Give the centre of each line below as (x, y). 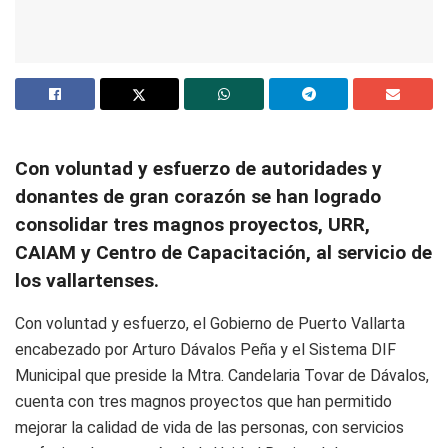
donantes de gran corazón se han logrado (198, 197)
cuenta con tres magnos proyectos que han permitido (203, 402)
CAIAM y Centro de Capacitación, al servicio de (223, 253)
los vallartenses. (87, 281)
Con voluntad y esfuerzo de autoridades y (198, 169)
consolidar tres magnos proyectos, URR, (192, 225)
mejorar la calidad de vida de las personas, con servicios (209, 428)
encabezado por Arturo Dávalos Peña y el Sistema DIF (205, 350)
